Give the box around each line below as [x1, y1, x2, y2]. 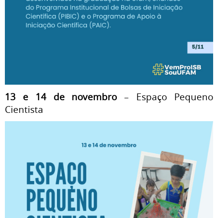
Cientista [5, 103, 43, 115]
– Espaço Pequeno [117, 91, 214, 103]
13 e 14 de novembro [5, 91, 117, 103]
